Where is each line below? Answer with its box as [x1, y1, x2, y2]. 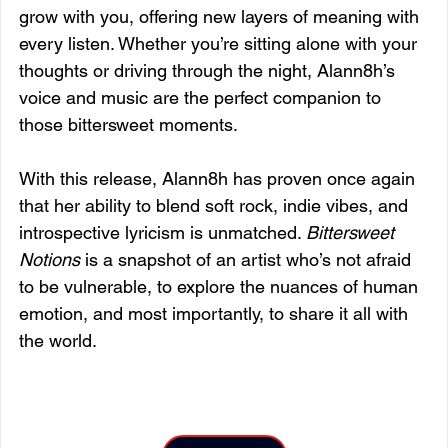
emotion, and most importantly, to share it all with [19, 302, 413, 324]
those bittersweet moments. [19, 113, 238, 135]
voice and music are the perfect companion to [19, 86, 386, 108]
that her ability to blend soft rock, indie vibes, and [19, 194, 413, 216]
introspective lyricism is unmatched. [19, 221, 306, 243]
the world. [19, 329, 97, 351]
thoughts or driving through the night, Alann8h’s [19, 59, 400, 81]
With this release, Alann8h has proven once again [19, 167, 420, 189]
